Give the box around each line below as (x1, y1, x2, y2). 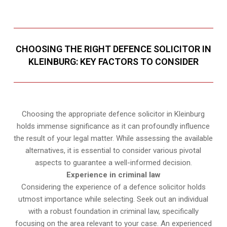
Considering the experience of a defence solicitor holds (21, 182, 206, 192)
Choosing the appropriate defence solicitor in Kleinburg (22, 109, 205, 119)
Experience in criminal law (66, 170, 161, 179)
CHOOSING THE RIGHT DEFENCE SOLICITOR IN (15, 43, 211, 54)
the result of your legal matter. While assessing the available (14, 133, 213, 143)
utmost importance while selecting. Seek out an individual (18, 194, 209, 204)
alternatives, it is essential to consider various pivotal (25, 145, 202, 155)
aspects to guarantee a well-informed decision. (34, 158, 192, 167)
